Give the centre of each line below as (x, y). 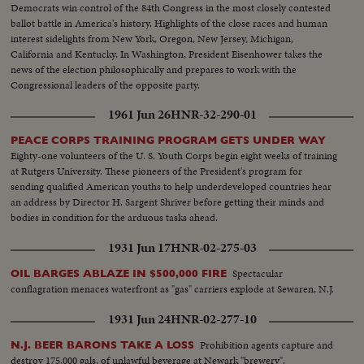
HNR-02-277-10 (213, 320)
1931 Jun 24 (139, 320)
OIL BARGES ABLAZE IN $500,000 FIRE (119, 274)
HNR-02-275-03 (213, 248)
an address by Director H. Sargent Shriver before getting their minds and (168, 202)
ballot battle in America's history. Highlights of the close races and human (169, 24)
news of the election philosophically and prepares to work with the (154, 70)
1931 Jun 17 (139, 248)
